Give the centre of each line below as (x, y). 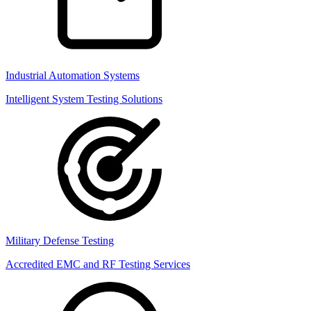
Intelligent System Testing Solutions (84, 99)
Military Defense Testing (60, 241)
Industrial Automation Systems (73, 75)
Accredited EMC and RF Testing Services (98, 264)
